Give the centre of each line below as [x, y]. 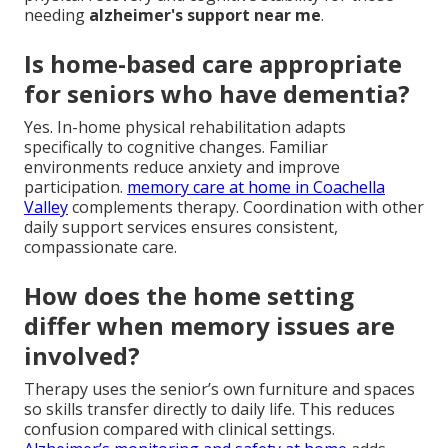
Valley [46, 206]
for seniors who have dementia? [217, 93]
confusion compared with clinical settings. [179, 428]
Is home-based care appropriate [213, 63]
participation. [75, 186]
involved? [82, 355]
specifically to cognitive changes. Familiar [176, 146]
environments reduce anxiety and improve [182, 166]
